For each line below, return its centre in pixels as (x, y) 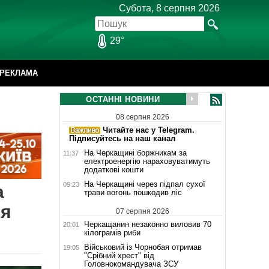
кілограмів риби (112, 232)
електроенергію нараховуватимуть (147, 161)
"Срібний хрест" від (119, 255)
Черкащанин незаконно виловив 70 (147, 224)
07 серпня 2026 (142, 211)
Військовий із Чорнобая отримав (143, 247)
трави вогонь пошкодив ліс (133, 192)
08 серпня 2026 (142, 117)
